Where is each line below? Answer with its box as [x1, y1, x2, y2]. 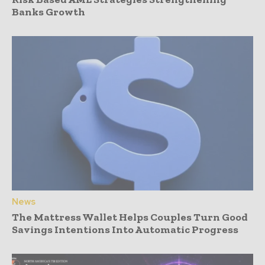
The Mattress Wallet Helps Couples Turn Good [12, 211, 248, 224]
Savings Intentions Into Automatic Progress [12, 223, 238, 237]
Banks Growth [12, 5, 85, 19]
